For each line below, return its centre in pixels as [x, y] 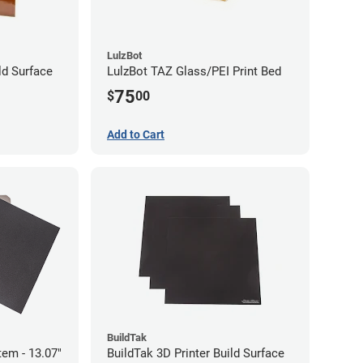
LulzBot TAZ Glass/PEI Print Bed [194, 72]
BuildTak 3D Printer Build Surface [196, 354]
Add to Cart [136, 135]
